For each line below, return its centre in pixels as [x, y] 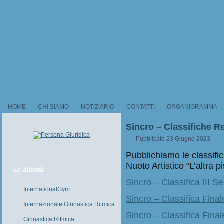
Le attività [28, 170]
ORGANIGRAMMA [192, 107]
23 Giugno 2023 [188, 139]
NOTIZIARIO [98, 107]
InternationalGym [47, 189]
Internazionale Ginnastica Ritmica [69, 204]
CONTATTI [141, 107]
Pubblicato [150, 139]
